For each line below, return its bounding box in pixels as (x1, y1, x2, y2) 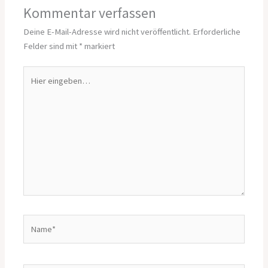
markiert (83, 41, 115, 52)
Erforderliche (193, 26, 241, 38)
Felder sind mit (23, 41, 80, 52)
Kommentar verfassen (23, 4, 157, 22)
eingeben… (23, 82, 66, 93)
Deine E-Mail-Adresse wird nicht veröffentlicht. (23, 26, 191, 38)
